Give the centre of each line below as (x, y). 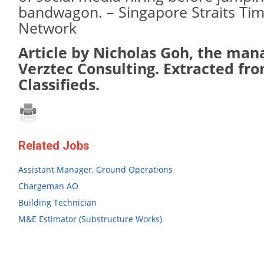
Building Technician (57, 202)
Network (47, 28)
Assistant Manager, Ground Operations (95, 169)
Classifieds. (59, 85)
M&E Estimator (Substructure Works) (90, 219)
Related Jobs (54, 146)
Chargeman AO (48, 186)
